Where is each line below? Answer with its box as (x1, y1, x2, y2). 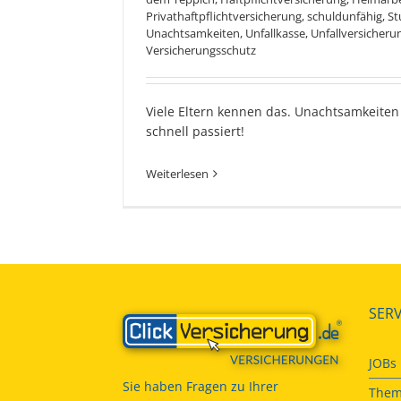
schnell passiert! (146, 122, 244, 140)
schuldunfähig (307, 7, 382, 24)
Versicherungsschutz (146, 41, 256, 58)
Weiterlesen (146, 165, 209, 182)
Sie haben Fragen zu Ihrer (123, 378, 278, 396)
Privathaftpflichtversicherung (146, 7, 302, 24)
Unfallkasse (245, 24, 305, 41)
